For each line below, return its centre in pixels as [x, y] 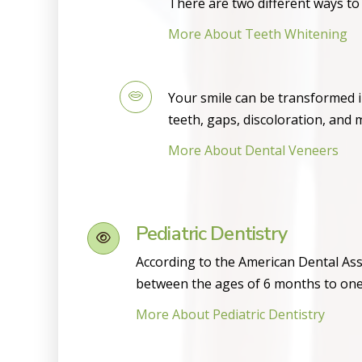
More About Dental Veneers [253, 151]
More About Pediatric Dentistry [230, 315]
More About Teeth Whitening [258, 34]
